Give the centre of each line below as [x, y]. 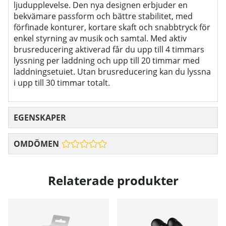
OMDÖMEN [36, 144]
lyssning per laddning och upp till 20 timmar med [107, 61]
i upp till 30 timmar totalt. [62, 83]
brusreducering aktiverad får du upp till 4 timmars [109, 50]
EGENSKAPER [40, 118]
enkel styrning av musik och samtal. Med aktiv [100, 39]
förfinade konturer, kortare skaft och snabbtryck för [112, 27]
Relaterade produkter [113, 180]
